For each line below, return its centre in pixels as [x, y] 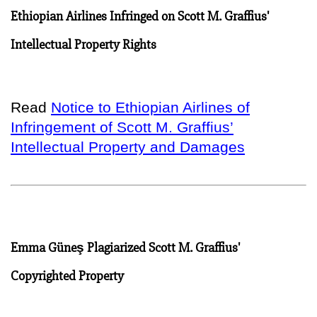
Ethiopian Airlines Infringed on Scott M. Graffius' [140, 16]
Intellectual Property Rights [83, 44]
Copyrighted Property [67, 276]
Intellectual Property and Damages [128, 146]
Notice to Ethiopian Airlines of [150, 107]
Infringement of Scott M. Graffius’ [122, 127]
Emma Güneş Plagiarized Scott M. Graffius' [126, 247]
